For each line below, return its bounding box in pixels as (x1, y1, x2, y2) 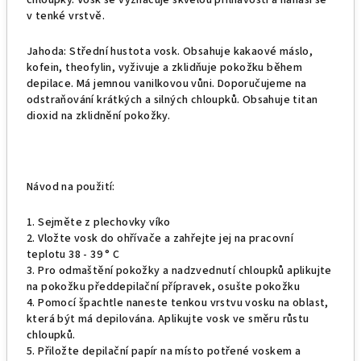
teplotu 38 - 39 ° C (27, 247, 120, 263)
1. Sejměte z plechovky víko (27, 214, 171, 230)
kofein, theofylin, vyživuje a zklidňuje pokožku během (27, 60, 303, 76)
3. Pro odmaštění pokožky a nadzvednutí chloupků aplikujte (27, 263, 332, 279)
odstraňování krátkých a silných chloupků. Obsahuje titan (27, 92, 318, 108)
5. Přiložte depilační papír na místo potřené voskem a (27, 343, 301, 359)
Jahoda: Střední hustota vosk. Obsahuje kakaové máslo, (27, 44, 313, 60)
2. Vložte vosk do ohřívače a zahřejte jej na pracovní (27, 230, 294, 247)
